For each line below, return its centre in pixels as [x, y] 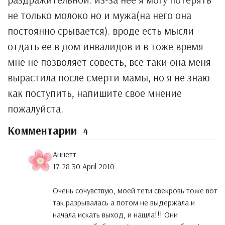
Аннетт [65, 154]
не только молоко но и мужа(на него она [99, 15]
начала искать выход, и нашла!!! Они [115, 215]
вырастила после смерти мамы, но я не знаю [108, 77]
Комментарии [44, 131]
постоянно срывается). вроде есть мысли [101, 31]
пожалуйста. [35, 108]
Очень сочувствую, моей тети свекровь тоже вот [135, 191]
